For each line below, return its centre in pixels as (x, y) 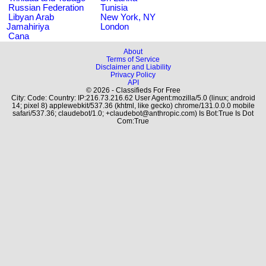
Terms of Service (133, 59)
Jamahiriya (28, 26)
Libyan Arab (31, 17)
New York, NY (128, 17)
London (115, 26)
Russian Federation (46, 7)
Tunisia (114, 7)
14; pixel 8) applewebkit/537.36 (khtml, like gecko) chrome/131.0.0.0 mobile (133, 105)
